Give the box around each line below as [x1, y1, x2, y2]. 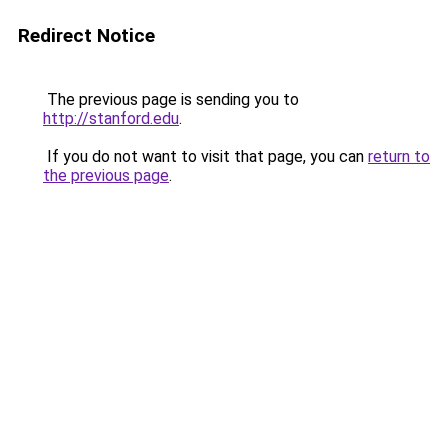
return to [368, 147, 430, 166]
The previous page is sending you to [43, 90, 299, 109]
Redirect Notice [18, 24, 155, 47]
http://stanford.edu [43, 109, 179, 128]
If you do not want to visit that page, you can [43, 147, 368, 166]
